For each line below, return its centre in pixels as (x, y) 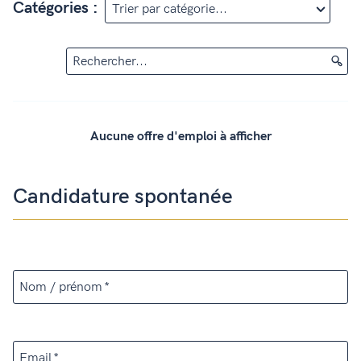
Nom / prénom (61, 287)
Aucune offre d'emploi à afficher (180, 136)
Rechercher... (110, 61)
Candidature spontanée (123, 197)
